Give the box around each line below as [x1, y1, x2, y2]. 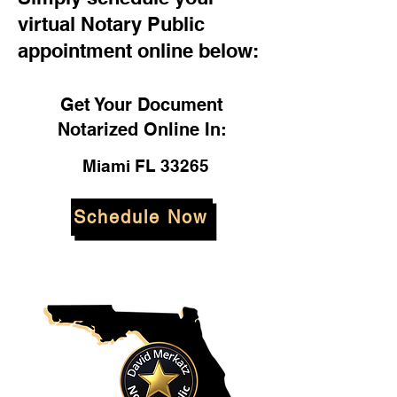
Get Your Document [60, 94, 223, 115]
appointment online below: [18, 39, 259, 62]
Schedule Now [73, 206, 207, 228]
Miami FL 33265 [82, 156, 209, 175]
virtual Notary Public [18, 12, 205, 35]
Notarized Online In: [57, 119, 227, 140]
